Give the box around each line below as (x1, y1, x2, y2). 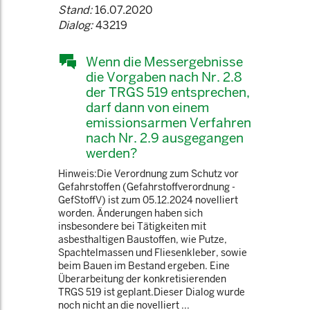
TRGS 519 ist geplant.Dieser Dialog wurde (58, 286, 245, 298)
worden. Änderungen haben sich (58, 207, 203, 219)
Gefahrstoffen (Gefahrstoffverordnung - (58, 181, 235, 193)
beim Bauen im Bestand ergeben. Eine (58, 259, 230, 272)
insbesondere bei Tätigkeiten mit (58, 220, 206, 232)
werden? (86, 145, 137, 161)
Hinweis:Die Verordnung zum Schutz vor (58, 167, 239, 180)
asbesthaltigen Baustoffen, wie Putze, (58, 233, 227, 246)
